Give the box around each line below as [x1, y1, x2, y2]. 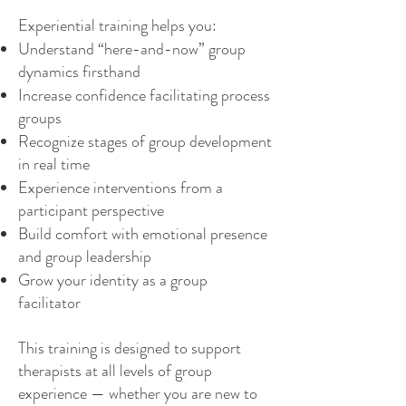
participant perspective [18, 198, 164, 222]
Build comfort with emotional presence [18, 222, 267, 246]
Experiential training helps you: [18, 14, 217, 37]
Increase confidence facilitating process [18, 83, 270, 107]
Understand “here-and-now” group [18, 37, 246, 61]
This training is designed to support [18, 336, 241, 360]
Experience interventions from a [18, 176, 223, 199]
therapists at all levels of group [18, 359, 212, 382]
